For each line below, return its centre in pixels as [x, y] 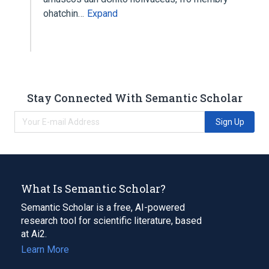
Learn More [45, 249]
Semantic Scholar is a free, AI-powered [103, 207]
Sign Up [230, 122]
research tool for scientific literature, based [111, 220]
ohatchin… [65, 14]
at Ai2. [34, 234]
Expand [102, 14]
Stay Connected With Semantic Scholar [134, 98]
